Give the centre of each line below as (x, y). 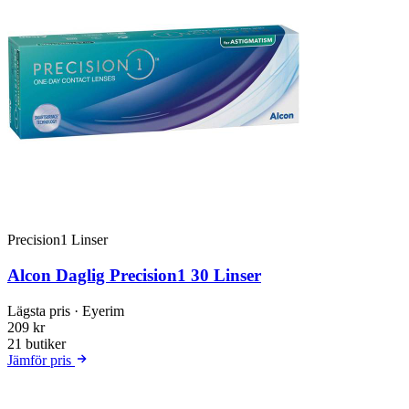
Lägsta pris (41, 310)
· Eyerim (99, 310)
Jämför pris (41, 360)
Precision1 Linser (58, 240)
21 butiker (37, 343)
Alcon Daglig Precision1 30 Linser (134, 276)
